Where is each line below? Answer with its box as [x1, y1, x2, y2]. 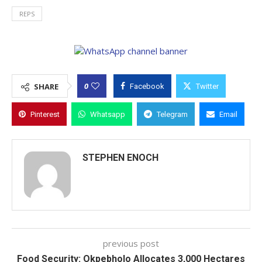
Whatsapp [90, 110, 125, 119]
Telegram [157, 110, 188, 119]
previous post [103, 237, 159, 249]
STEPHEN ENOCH [82, 152, 158, 163]
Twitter [196, 82, 219, 91]
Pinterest [30, 110, 60, 119]
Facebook [130, 82, 164, 91]
